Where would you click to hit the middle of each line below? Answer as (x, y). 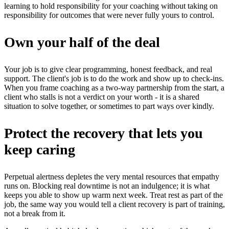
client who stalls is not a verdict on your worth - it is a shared (102, 97)
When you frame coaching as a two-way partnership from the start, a (114, 87)
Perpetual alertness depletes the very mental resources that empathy (112, 176)
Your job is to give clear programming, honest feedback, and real (108, 69)
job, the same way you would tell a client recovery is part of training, (114, 204)
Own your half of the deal (82, 42)
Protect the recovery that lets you (104, 133)
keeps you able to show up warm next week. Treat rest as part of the (113, 195)
